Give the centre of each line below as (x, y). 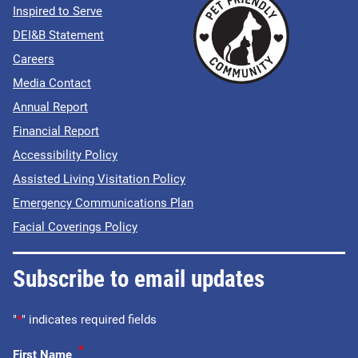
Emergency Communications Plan (103, 203)
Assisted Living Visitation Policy (99, 179)
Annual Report (50, 107)
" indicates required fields (89, 320)
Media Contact (52, 84)
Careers (34, 60)
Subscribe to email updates (139, 279)
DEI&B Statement (58, 36)
